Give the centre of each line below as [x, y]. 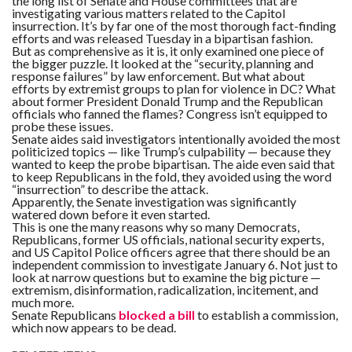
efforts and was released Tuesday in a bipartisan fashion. [162, 38]
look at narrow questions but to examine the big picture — [166, 277]
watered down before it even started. [111, 214]
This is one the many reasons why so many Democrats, [156, 226]
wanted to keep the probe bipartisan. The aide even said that [173, 163]
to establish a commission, [266, 314]
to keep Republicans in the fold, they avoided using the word [172, 176]
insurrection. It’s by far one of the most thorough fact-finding [174, 25]
